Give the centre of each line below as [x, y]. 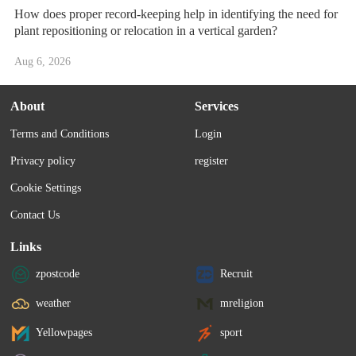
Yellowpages [64, 333]
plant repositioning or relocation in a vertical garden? [145, 31]
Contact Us [35, 215]
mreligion [242, 304]
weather [54, 304]
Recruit [237, 274]
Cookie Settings [46, 188]
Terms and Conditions [60, 134]
